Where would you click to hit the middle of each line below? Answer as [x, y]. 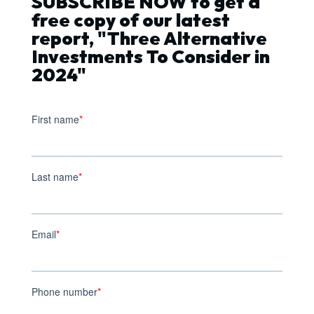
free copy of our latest [130, 20]
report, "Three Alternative [149, 39]
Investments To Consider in [150, 57]
